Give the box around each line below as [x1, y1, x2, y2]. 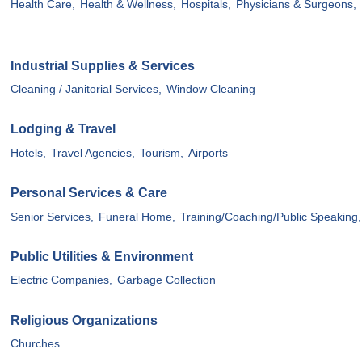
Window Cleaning [166, 83, 255, 96]
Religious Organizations [11, 313, 158, 327]
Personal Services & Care [11, 186, 167, 200]
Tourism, [140, 146, 183, 159]
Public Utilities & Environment [11, 250, 193, 264]
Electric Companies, [11, 274, 112, 287]
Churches [11, 338, 60, 351]
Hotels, [11, 146, 46, 159]
